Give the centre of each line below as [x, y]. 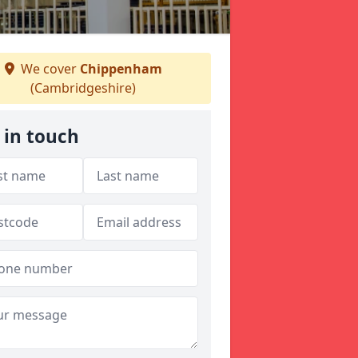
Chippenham [121, 69]
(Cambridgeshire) [83, 88]
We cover [48, 69]
